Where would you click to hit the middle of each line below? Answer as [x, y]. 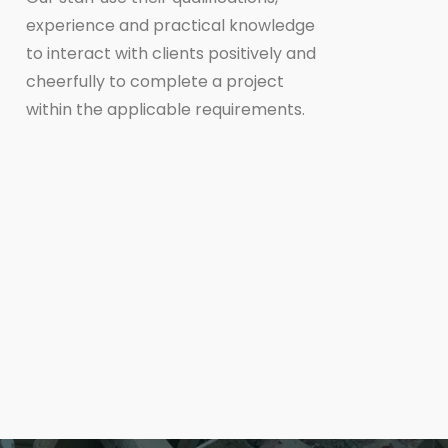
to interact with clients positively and [170, 53]
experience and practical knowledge [170, 25]
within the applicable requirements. [165, 109]
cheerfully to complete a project [154, 81]
